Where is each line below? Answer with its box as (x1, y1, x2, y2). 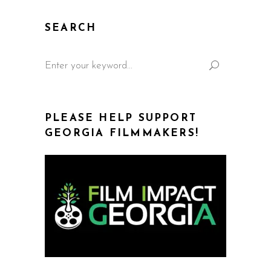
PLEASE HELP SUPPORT (45, 113, 197, 124)
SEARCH (45, 23, 97, 34)
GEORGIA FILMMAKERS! (45, 128, 199, 139)
